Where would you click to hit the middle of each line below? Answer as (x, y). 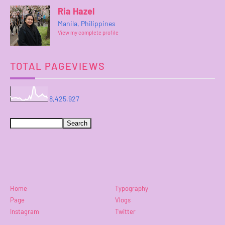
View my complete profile (88, 33)
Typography (132, 188)
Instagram (25, 211)
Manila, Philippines (87, 24)
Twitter (125, 211)
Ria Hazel (76, 11)
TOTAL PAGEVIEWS (58, 66)
